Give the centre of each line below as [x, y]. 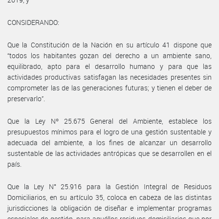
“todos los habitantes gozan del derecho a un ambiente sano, [109, 55]
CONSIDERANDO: [33, 22]
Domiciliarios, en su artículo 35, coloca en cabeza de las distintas [109, 197]
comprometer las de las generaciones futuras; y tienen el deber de [109, 88]
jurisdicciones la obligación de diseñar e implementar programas [109, 208]
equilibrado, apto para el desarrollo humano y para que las [109, 66]
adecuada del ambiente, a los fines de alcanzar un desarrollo [109, 142]
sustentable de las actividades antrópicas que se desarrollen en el [109, 153]
